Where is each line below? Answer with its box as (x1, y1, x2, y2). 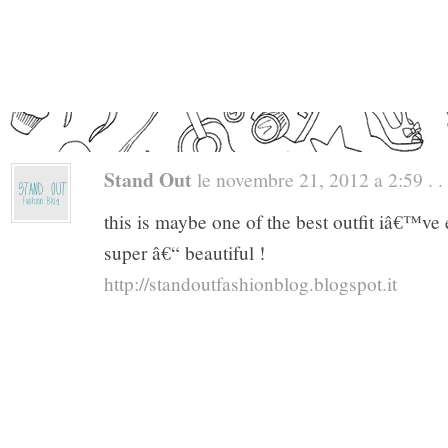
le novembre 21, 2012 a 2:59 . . (192, 166, 443, 193)
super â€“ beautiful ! (104, 240, 265, 266)
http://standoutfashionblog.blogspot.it (104, 271, 397, 297)
